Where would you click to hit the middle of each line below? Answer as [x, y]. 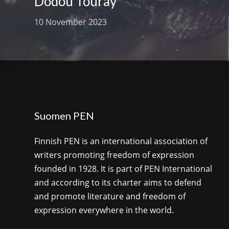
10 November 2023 [71, 22]
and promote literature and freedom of [110, 197]
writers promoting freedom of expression [114, 155]
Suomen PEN [64, 116]
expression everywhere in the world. [104, 210]
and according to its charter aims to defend [118, 183]
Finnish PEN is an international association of [121, 141]
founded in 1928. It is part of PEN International [123, 169]
